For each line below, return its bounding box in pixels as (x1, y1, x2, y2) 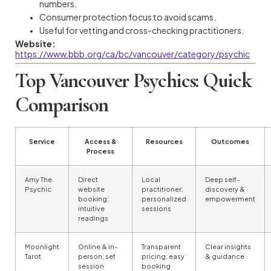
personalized (142, 194, 186, 203)
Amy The (25, 175, 52, 183)
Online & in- (78, 242, 117, 250)
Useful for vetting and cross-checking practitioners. (39, 24, 244, 36)
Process (87, 146, 114, 155)
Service (29, 137, 55, 145)
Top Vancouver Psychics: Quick (15, 68, 252, 93)
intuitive (78, 204, 105, 212)
